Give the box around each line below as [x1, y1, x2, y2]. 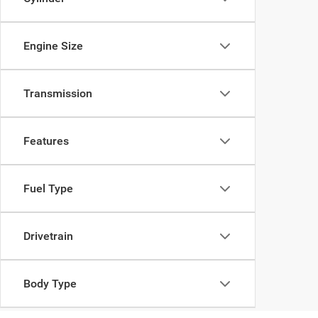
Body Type [23, 277, 77, 291]
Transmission [23, 87, 92, 101]
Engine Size [23, 39, 83, 53]
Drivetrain [23, 229, 73, 243]
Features [23, 134, 69, 148]
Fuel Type [23, 182, 73, 196]
